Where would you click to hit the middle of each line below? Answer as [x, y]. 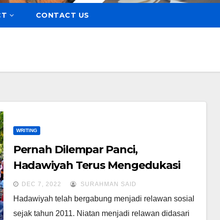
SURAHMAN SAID [107, 184]
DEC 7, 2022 [41, 184]
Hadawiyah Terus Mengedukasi [96, 165]
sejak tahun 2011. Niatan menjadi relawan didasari [101, 213]
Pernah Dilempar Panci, [75, 149]
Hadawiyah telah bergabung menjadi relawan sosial [104, 198]
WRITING [27, 130]
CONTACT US [62, 15]
